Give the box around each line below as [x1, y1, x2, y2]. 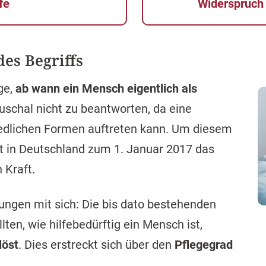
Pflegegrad [175, 237, 233, 252]
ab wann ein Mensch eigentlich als [15, 81, 197, 96]
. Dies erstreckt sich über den [18, 237, 175, 252]
